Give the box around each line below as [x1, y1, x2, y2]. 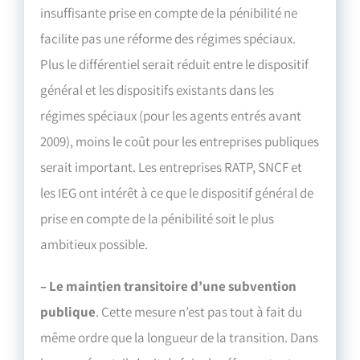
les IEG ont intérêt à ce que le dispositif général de [40, 183, 314, 202]
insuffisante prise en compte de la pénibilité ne [40, 3, 298, 22]
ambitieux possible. [40, 235, 149, 253]
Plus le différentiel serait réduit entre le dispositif [40, 55, 309, 73]
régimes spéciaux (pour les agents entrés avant [40, 106, 302, 125]
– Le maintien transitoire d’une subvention [40, 276, 297, 295]
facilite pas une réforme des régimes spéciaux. [40, 29, 297, 47]
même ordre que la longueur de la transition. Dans [40, 328, 319, 346]
